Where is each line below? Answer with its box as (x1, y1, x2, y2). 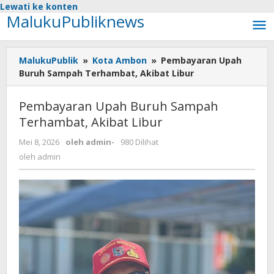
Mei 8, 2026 (19, 136, 59, 147)
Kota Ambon (92, 54, 147, 66)
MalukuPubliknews (6, 10, 144, 32)
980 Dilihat (120, 136, 158, 147)
